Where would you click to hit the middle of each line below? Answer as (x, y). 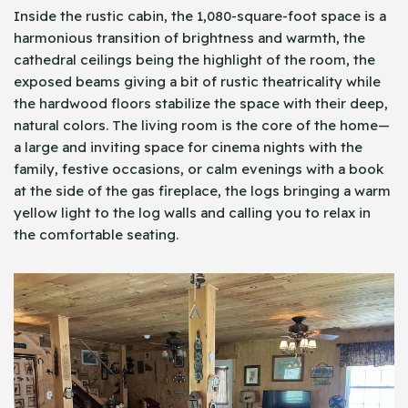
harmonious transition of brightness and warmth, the (189, 37)
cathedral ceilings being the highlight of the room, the (194, 59)
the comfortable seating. (96, 234)
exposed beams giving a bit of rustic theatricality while (197, 81)
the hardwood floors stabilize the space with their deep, (201, 103)
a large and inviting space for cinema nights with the (188, 147)
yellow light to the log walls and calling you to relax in (192, 212)
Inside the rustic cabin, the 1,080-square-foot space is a (200, 15)
